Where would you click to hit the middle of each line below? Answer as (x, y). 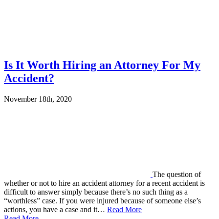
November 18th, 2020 (38, 99)
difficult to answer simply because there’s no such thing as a (96, 192)
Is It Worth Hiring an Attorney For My (102, 65)
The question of (177, 175)
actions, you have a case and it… (55, 210)
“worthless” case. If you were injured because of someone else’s (102, 201)
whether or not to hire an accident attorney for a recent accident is (104, 183)
